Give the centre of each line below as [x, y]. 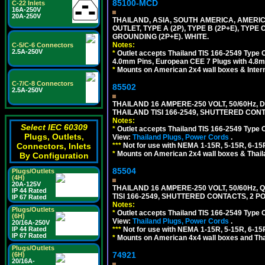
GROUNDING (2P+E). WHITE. [161, 36]
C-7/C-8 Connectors [43, 83]
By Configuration [54, 156]
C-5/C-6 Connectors [43, 45]
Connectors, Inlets [54, 146]
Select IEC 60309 [54, 127]
